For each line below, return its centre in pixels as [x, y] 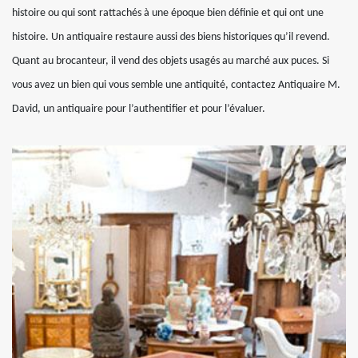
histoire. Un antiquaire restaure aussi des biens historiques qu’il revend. [171, 37]
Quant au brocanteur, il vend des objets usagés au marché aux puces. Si [171, 61]
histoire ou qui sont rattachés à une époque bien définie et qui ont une [168, 13]
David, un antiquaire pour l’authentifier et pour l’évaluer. [139, 109]
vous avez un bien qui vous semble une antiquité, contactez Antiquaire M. [176, 85]
